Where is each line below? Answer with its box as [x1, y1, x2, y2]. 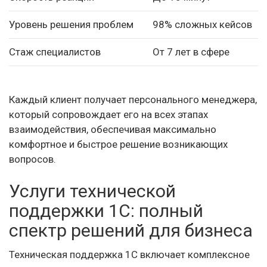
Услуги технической [9, 181, 176, 201]
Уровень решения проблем [9, 18, 133, 30]
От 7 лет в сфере [153, 45, 229, 58]
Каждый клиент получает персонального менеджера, [9, 94, 257, 105]
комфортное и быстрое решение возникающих [9, 138, 228, 150]
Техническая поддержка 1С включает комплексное [9, 249, 250, 260]
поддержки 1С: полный [9, 200, 203, 221]
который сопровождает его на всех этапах [9, 108, 208, 120]
